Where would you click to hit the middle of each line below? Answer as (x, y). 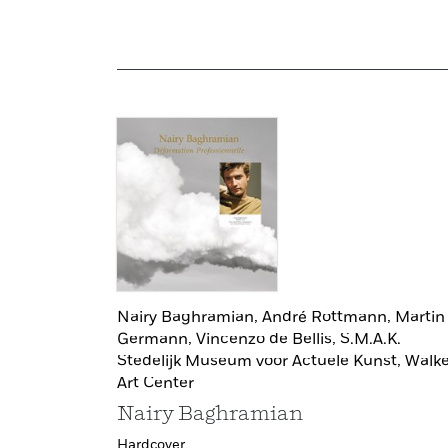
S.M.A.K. (370, 339)
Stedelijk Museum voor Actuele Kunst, (261, 361)
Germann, (156, 339)
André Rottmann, (328, 317)
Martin (420, 317)
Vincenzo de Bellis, (268, 339)
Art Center (155, 383)
